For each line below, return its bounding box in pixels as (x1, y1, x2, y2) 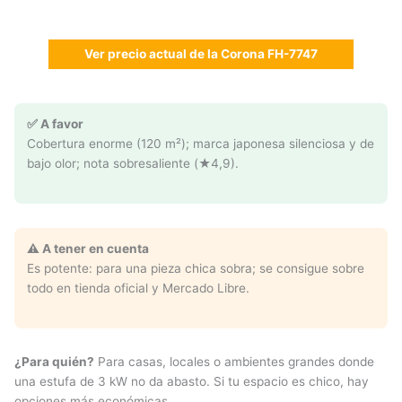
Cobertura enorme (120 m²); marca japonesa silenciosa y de (27, 136, 374, 152)
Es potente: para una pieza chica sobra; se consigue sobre (27, 261, 364, 276)
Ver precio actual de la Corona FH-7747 (84, 47, 318, 62)
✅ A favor (27, 117, 83, 132)
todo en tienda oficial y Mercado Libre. (27, 281, 249, 296)
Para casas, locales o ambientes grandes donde (94, 354, 374, 369)
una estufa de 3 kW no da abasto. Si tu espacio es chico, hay (14, 373, 369, 389)
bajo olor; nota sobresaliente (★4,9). (27, 156, 239, 171)
